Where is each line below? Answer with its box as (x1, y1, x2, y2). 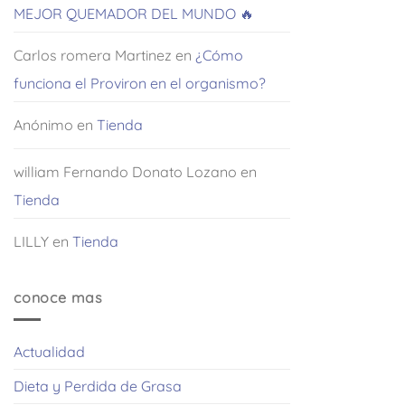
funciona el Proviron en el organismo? (14, 73, 266, 92)
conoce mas (14, 287, 103, 306)
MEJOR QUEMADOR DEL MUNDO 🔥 (14, 4, 254, 23)
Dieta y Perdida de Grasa (14, 377, 182, 396)
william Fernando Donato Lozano (14, 162, 237, 181)
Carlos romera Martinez (14, 45, 172, 64)
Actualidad (14, 343, 85, 362)
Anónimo (14, 115, 73, 134)
